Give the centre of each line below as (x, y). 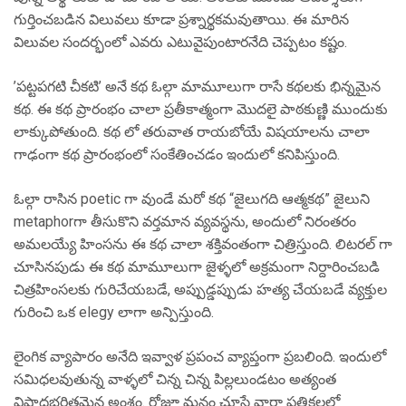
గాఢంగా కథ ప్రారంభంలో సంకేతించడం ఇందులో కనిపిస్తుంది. (177, 155)
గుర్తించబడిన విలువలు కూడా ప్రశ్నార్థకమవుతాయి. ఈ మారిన (181, 19)
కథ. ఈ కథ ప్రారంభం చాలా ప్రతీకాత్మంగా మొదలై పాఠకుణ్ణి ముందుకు (201, 109)
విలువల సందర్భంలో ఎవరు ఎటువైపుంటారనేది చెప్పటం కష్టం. (180, 42)
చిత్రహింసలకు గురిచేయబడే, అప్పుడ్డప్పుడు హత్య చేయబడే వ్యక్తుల (200, 290)
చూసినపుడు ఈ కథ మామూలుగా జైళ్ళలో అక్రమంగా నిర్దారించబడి (197, 267)
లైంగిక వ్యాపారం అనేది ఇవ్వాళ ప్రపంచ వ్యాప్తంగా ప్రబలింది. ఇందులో (200, 357)
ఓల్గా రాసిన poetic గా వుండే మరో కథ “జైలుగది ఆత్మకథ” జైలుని (192, 199)
